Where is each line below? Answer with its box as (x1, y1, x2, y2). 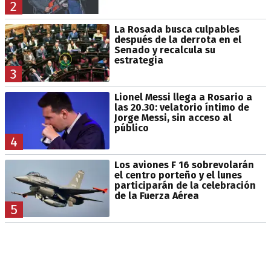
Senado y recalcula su (114, 44, 215, 56)
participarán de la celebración (114, 180, 256, 192)
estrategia (114, 54, 163, 67)
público (114, 122, 149, 134)
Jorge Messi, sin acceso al (114, 112, 232, 124)
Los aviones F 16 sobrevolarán (114, 159, 254, 171)
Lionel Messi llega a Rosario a (114, 91, 252, 103)
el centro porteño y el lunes (114, 169, 242, 181)
